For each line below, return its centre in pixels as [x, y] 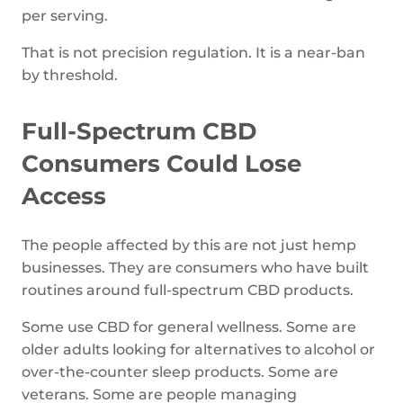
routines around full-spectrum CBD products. [188, 290]
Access [64, 196]
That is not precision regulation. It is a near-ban [193, 53]
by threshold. [70, 75]
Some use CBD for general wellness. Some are [189, 327]
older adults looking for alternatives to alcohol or [198, 349]
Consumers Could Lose [161, 164]
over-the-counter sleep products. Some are [180, 372]
